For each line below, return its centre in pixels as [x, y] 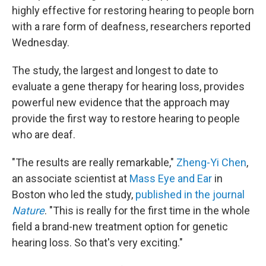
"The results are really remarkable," [94, 162]
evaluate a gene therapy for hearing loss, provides [128, 86]
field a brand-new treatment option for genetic [120, 227]
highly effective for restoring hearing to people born [133, 10]
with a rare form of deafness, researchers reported [131, 26]
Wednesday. [41, 42]
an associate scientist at [71, 178]
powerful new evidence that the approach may [121, 102]
